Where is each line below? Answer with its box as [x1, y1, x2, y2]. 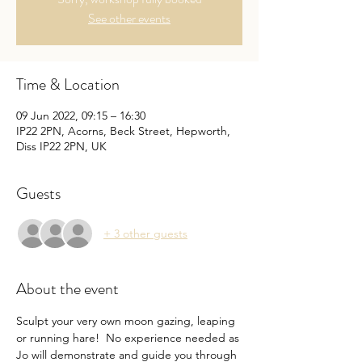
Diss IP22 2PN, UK [16, 139, 107, 154]
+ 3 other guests [103, 225, 187, 241]
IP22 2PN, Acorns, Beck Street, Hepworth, [16, 124, 230, 139]
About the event [16, 277, 119, 301]
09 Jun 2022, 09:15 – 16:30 [16, 108, 145, 124]
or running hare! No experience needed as [16, 330, 242, 346]
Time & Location [16, 73, 120, 97]
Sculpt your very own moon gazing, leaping [16, 314, 238, 329]
